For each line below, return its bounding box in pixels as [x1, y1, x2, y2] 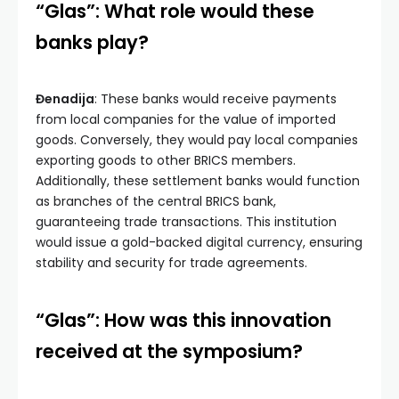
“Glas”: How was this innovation [36, 307, 331, 334]
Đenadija [36, 90, 94, 109]
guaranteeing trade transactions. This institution [36, 213, 337, 232]
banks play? [36, 29, 149, 56]
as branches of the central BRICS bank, [36, 192, 276, 211]
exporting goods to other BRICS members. [36, 151, 296, 170]
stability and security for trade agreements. [36, 254, 307, 273]
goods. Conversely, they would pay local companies [36, 131, 358, 150]
